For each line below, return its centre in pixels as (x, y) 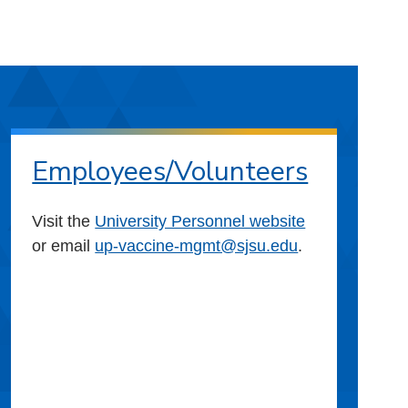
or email (64, 245)
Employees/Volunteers (170, 171)
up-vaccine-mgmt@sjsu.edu (197, 245)
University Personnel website (200, 221)
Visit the (64, 221)
